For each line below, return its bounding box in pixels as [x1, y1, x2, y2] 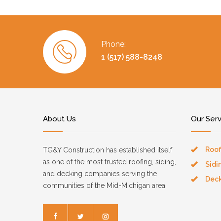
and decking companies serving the [43, 170, 157, 178]
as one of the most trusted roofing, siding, [43, 158, 176, 166]
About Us [43, 114, 76, 123]
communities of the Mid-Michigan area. [43, 182, 167, 189]
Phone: [101, 39, 126, 49]
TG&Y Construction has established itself [43, 146, 172, 154]
